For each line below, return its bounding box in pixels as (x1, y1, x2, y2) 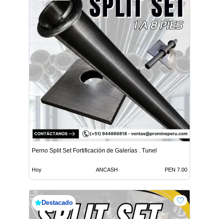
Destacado (41, 198, 73, 206)
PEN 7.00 (165, 166, 187, 173)
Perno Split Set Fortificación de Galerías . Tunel (32, 147, 157, 154)
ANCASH (96, 166, 118, 173)
